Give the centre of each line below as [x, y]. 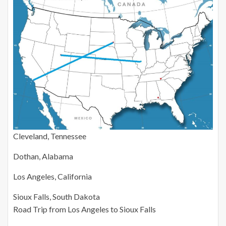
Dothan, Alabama [43, 156]
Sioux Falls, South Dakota [56, 196]
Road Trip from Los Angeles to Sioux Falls [84, 209]
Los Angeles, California [52, 176]
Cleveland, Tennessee [50, 136]
